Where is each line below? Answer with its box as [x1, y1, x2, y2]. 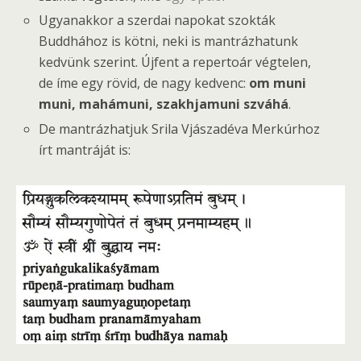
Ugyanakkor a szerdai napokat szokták [39, 11, 276, 30]
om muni [249, 74, 307, 93]
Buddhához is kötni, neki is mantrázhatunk [39, 32, 299, 51]
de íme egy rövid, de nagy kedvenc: [39, 74, 250, 93]
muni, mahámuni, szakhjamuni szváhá [39, 95, 289, 114]
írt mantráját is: [39, 140, 131, 159]
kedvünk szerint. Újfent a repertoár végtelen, [39, 53, 312, 72]
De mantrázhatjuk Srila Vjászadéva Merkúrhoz [39, 119, 321, 138]
